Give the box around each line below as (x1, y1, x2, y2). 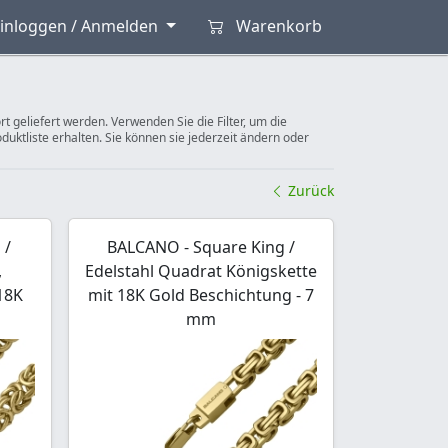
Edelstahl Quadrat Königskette (84, 260, 317, 282)
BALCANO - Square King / (106, 236, 295, 258)
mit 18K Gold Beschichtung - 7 (87, 284, 314, 306)
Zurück (284, 181, 334, 200)
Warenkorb (236, 15, 322, 37)
